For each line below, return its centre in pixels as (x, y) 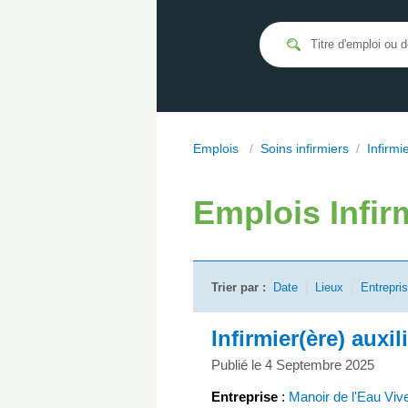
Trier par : (239, 287)
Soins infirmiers (305, 148)
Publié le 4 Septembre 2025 (293, 364)
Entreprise (245, 396)
